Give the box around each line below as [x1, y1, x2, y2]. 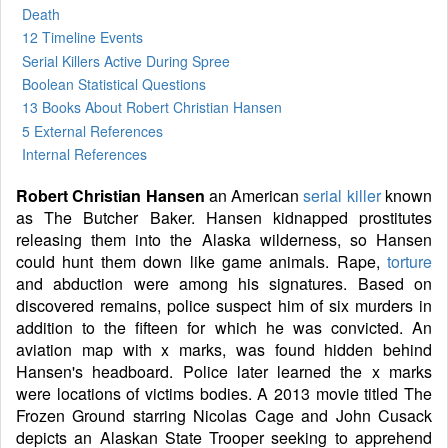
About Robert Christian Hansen [85, 97, 282, 118]
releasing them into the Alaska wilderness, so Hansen [16, 227, 432, 251]
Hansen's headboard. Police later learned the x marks [16, 359, 432, 383]
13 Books [22, 97, 85, 118]
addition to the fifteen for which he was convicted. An [16, 315, 432, 339]
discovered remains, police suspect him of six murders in [16, 293, 432, 317]
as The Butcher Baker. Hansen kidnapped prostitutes [16, 205, 432, 229]
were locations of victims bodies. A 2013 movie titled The [16, 381, 432, 405]
